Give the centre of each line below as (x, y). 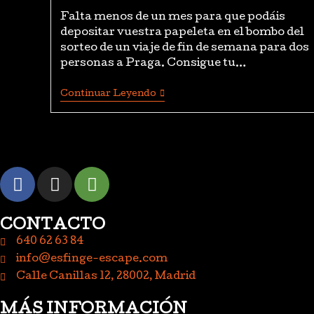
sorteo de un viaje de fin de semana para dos (184, 48)
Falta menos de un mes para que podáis (172, 18)
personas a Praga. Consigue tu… (153, 64)
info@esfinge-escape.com (91, 259)
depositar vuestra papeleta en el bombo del (182, 33)
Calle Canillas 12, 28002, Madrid (105, 277)
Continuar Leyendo (108, 94)
